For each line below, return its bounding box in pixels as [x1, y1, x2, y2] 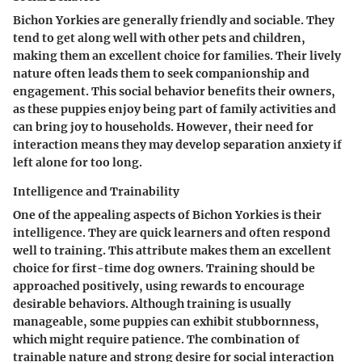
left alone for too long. [13, 154, 142, 170]
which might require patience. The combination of [13, 331, 300, 347]
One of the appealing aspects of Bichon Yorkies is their [13, 207, 322, 222]
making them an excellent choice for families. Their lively [13, 48, 341, 63]
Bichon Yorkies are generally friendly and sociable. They [13, 12, 335, 27]
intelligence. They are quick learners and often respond [13, 225, 330, 240]
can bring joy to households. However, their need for [13, 119, 314, 134]
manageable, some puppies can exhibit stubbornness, [13, 314, 319, 329]
